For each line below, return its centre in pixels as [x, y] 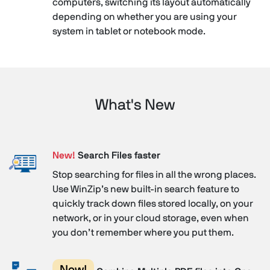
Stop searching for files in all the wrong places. [154, 174]
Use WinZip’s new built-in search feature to [146, 189]
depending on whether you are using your [144, 17]
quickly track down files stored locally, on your [152, 203]
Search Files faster [118, 155]
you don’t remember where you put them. [143, 232]
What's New [135, 105]
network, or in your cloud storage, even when [150, 218]
